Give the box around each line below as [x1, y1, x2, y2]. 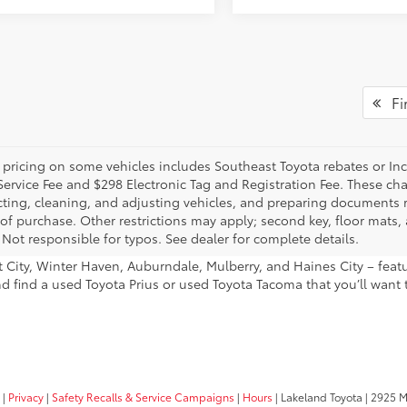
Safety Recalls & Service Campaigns [52, 388, 234, 404]
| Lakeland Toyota [273, 388, 362, 404]
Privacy [8, 388, 44, 404]
